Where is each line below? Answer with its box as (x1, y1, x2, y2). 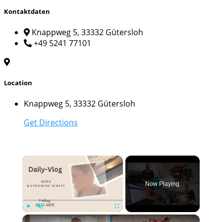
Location (4, 78, 32, 88)
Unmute (40, 215, 54, 220)
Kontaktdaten (4, 6, 50, 16)
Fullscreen (116, 215, 135, 220)
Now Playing (145, 180, 180, 188)
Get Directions (24, 117, 78, 128)
